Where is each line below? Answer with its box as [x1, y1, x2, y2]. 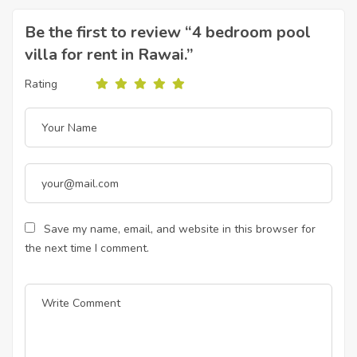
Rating [25, 76, 57, 92]
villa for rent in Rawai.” [25, 44, 194, 65]
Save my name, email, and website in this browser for [44, 222, 316, 237]
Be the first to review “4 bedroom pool [25, 22, 311, 43]
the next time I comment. [25, 241, 149, 256]
